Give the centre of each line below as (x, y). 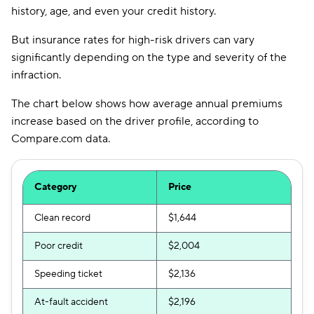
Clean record (62, 218)
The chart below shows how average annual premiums (147, 104)
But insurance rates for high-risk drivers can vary (133, 40)
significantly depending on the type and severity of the (149, 57)
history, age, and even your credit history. (114, 11)
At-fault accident (71, 302)
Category (55, 187)
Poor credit (59, 246)
